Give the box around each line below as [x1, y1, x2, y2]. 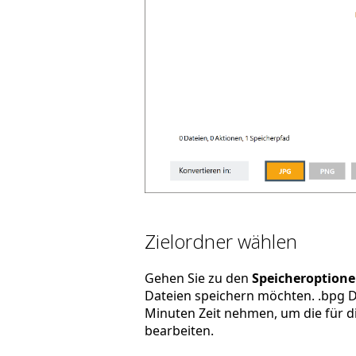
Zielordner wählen [144, 227, 297, 254]
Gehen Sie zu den [144, 269, 252, 287]
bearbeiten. [144, 321, 214, 339]
